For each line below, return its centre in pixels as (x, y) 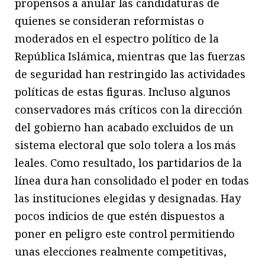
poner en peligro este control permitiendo (125, 233)
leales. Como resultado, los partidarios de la (128, 162)
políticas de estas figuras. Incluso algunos (123, 91)
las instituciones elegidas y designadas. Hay (128, 198)
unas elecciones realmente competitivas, (121, 251)
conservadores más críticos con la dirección (129, 109)
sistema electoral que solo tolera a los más (126, 145)
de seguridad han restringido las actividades (130, 74)
